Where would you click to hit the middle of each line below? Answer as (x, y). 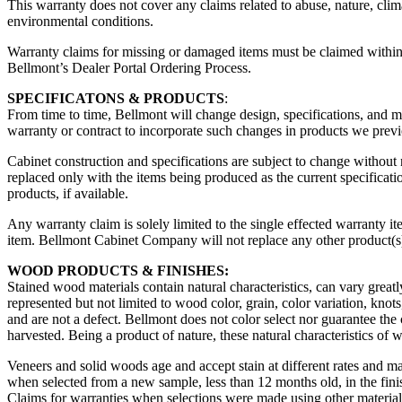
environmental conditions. (80, 21)
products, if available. (70, 193)
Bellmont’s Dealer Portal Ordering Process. (129, 67)
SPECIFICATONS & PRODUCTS (116, 98)
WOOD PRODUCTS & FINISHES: (118, 270)
